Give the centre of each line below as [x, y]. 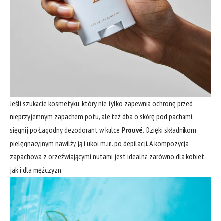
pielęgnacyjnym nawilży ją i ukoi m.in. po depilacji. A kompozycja [99, 143]
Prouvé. [133, 129]
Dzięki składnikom [170, 129]
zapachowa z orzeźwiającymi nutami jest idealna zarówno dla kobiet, [108, 156]
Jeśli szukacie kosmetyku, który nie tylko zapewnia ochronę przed [101, 103]
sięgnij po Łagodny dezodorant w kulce [66, 129]
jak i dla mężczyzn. [36, 169]
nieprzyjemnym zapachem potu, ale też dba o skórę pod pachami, [102, 116]
